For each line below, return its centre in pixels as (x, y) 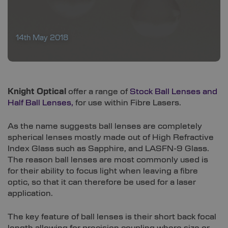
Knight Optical (37, 92)
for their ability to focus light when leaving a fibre (103, 171)
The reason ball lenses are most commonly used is (108, 160)
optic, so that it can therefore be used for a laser (102, 182)
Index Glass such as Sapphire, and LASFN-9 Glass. (108, 149)
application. (30, 194)
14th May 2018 (42, 38)
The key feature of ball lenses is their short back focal (112, 217)
